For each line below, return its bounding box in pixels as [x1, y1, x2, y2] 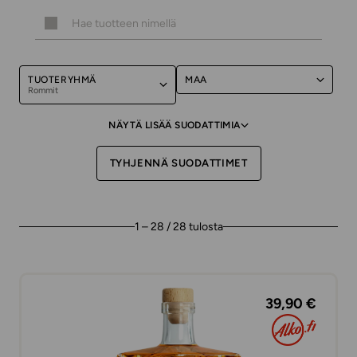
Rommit [28, 85, 58, 96]
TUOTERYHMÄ [28, 74, 96, 85]
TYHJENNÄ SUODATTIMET [109, 157, 248, 169]
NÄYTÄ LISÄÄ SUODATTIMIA [108, 120, 241, 131]
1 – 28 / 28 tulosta [134, 220, 223, 233]
